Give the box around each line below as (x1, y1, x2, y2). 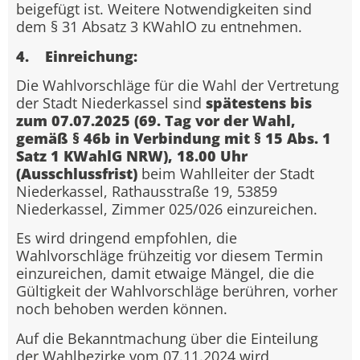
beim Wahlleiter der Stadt (137, 163, 314, 183)
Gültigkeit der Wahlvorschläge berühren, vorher (16, 281, 337, 301)
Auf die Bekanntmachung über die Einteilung (16, 328, 318, 348)
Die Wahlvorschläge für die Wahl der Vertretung (16, 75, 339, 95)
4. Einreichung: (16, 46, 137, 66)
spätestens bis (206, 92, 312, 112)
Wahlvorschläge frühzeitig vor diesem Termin (16, 246, 323, 266)
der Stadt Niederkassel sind (16, 92, 206, 112)
